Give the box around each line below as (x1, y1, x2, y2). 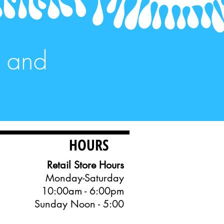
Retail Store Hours (47, 158, 124, 171)
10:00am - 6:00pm (41, 184, 124, 197)
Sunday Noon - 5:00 (34, 197, 124, 210)
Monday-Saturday (45, 171, 124, 184)
